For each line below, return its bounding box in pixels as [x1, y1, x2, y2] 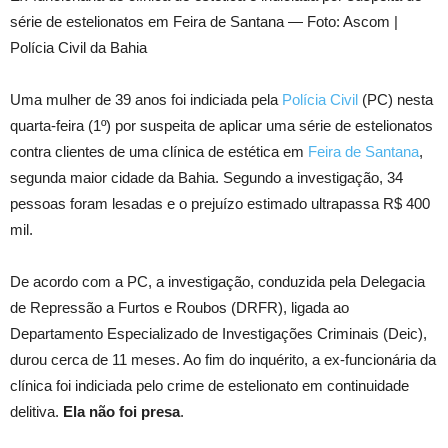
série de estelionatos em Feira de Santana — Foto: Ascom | [10, 13, 398, 30]
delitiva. [10, 403, 63, 420]
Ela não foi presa [63, 403, 180, 420]
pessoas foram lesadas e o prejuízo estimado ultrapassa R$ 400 [10, 195, 430, 212]
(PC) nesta [358, 91, 433, 108]
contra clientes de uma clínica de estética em [10, 143, 308, 160]
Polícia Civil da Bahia [10, 39, 147, 56]
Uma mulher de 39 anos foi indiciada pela [10, 91, 282, 108]
